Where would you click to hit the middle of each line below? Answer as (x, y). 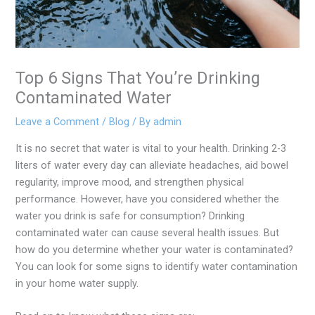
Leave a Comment (58, 122)
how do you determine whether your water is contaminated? (155, 249)
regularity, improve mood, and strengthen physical (130, 182)
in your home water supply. (79, 283)
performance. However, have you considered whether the (148, 199)
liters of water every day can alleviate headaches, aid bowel (152, 165)
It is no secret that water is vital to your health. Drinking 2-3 (151, 148)
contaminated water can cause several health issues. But (148, 232)
